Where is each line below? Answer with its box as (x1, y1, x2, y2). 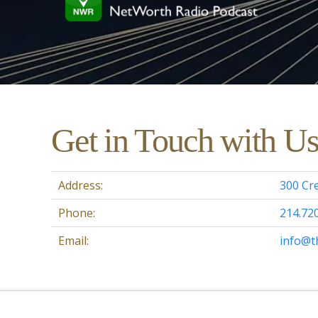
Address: (58, 177, 103, 193)
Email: (58, 232, 89, 248)
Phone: (58, 204, 95, 221)
